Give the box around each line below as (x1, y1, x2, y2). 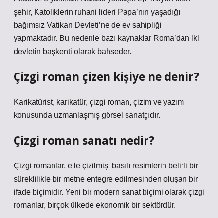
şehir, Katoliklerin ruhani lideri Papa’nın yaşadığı (14, 8, 180, 16)
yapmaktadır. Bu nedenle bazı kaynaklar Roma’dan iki (14, 34, 199, 42)
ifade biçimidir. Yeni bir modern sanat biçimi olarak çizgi (14, 188, 204, 196)
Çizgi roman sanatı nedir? (14, 133, 154, 148)
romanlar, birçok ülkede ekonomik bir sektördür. (14, 201, 176, 209)
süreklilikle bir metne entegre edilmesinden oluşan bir (14, 175, 198, 183)
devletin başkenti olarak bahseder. (14, 47, 131, 55)
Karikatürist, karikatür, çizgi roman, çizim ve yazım (14, 98, 184, 106)
